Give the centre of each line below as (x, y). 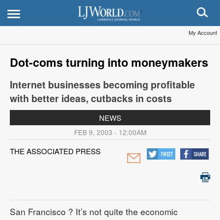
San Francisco (38, 211)
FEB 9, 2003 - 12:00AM (110, 132)
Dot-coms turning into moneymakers (109, 62)
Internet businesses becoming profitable (102, 84)
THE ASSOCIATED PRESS (55, 151)
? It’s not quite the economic (122, 211)
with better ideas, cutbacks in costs (91, 98)
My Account (203, 32)
